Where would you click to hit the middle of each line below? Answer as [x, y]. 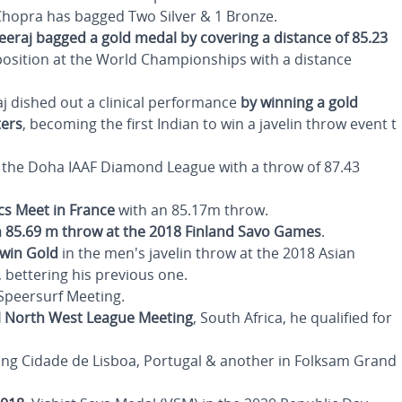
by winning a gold [299, 102]
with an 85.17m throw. [192, 210]
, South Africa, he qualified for [293, 318]
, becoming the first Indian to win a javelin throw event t [210, 124]
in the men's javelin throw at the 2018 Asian [207, 253]
